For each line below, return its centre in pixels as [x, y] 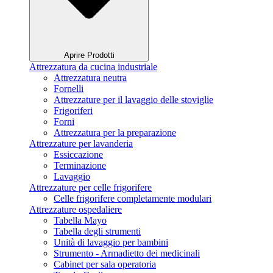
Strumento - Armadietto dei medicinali [127, 253]
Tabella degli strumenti [97, 232]
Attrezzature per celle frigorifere [90, 188]
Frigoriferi [73, 111]
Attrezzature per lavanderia [81, 144]
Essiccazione [78, 155]
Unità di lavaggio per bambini [111, 243]
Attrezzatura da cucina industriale [93, 67]
